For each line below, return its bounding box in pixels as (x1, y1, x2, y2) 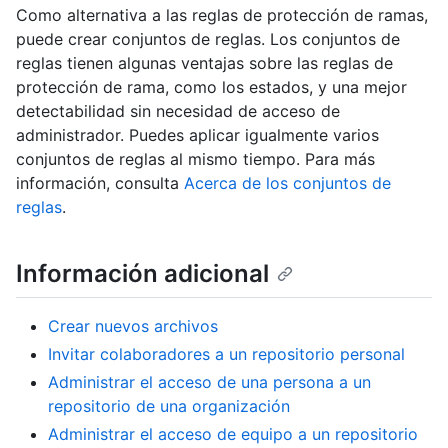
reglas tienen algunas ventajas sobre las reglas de (16, 53, 393, 74)
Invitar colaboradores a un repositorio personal (48, 343, 405, 364)
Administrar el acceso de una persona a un (48, 371, 371, 392)
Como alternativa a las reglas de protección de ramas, (16, 5, 428, 26)
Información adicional (16, 259, 269, 289)
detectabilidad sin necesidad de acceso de (16, 101, 340, 122)
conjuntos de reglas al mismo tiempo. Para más (16, 149, 375, 170)
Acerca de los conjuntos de (184, 173, 391, 194)
